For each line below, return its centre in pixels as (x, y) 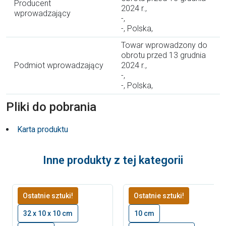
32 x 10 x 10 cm (48, 214)
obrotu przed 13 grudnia (163, 55)
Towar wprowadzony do (164, 45)
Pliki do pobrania (51, 107)
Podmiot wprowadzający (59, 66)
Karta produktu (43, 130)
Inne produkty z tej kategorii (113, 160)
